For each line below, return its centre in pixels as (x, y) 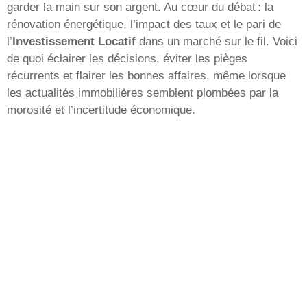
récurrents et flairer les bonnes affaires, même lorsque (146, 75)
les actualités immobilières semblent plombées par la (143, 93)
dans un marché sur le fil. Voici (217, 41)
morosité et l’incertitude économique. (101, 110)
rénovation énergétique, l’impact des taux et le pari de (144, 24)
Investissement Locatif (74, 41)
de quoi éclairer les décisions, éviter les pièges (127, 58)
